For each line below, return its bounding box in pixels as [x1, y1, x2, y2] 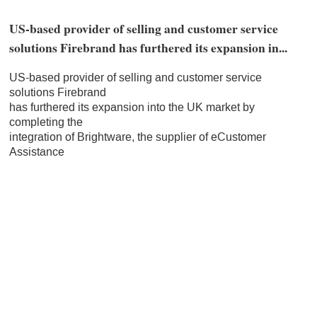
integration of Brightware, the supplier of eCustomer [8, 129, 266, 145]
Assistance [8, 144, 64, 160]
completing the [8, 115, 83, 130]
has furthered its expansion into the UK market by [8, 100, 255, 115]
